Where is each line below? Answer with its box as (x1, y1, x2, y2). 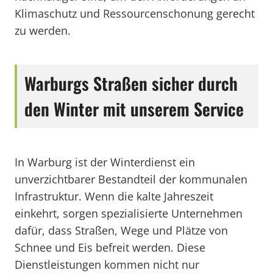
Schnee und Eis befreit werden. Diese (15, 240, 205, 255)
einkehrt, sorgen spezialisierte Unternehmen (15, 206, 243, 221)
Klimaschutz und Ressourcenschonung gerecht (15, 6, 255, 21)
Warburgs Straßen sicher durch (24, 71, 238, 96)
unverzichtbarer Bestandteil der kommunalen (15, 172, 247, 186)
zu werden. (15, 23, 71, 38)
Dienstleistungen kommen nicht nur (15, 257, 199, 272)
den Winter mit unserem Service (24, 96, 244, 121)
